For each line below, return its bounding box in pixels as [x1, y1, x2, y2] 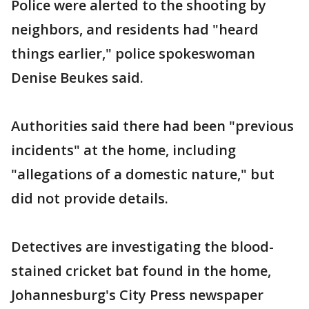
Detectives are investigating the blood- [11, 237, 274, 256]
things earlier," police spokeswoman [11, 44, 255, 63]
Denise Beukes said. [11, 68, 143, 87]
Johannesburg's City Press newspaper [11, 286, 263, 304]
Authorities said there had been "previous [11, 117, 294, 135]
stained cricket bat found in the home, [11, 261, 271, 280]
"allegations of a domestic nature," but [11, 165, 275, 183]
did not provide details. [11, 189, 168, 208]
